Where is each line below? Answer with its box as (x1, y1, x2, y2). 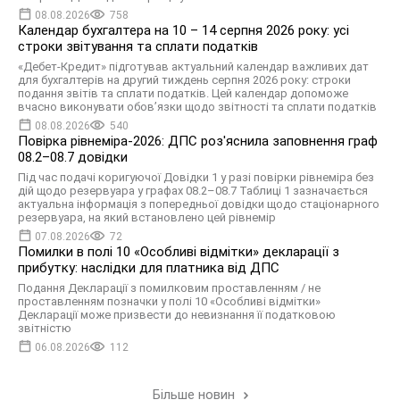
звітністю (18, 321, 71, 335)
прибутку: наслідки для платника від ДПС (18, 259, 279, 276)
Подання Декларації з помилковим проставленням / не (18, 280, 321, 295)
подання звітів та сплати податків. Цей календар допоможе (18, 86, 348, 100)
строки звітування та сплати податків (18, 37, 258, 54)
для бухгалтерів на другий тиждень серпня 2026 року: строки (18, 72, 351, 87)
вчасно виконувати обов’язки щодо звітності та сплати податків (18, 99, 377, 113)
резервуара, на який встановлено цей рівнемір (18, 210, 276, 224)
